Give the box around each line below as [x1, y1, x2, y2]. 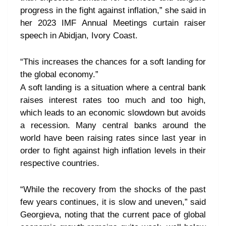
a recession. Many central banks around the [20, 121, 206, 130]
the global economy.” [20, 70, 98, 79]
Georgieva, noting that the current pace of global [20, 210, 206, 219]
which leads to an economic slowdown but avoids [20, 108, 206, 118]
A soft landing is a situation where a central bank [20, 83, 206, 92]
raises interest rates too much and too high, [20, 95, 206, 105]
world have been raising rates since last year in [20, 133, 206, 143]
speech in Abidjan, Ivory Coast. [20, 31, 138, 40]
